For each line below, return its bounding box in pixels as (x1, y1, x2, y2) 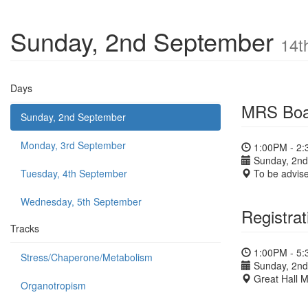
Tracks (10, 221, 39, 235)
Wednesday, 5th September (21, 195, 142, 208)
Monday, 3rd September (21, 138, 126, 152)
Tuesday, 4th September (21, 166, 127, 180)
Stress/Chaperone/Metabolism (21, 250, 153, 264)
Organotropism (21, 278, 86, 292)
